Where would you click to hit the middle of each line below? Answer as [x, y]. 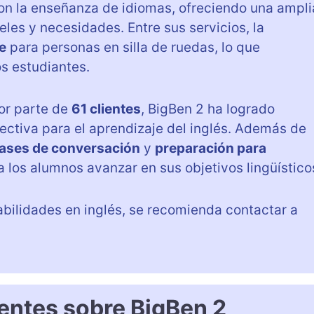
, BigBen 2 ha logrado [208, 109]
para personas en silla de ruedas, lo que [133, 48]
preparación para [211, 149]
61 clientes [106, 109]
